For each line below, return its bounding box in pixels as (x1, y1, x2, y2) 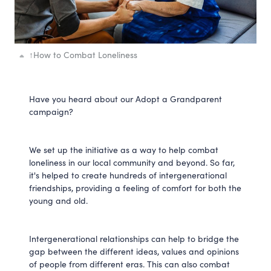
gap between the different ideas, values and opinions (29, 245, 239, 257)
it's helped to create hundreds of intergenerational (29, 169, 227, 181)
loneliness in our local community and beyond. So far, (29, 156, 235, 168)
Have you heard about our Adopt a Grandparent (29, 93, 222, 105)
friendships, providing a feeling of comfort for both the (29, 181, 241, 194)
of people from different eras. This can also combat (29, 258, 230, 270)
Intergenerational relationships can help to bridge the (29, 232, 239, 244)
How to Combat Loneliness (33, 48, 137, 60)
